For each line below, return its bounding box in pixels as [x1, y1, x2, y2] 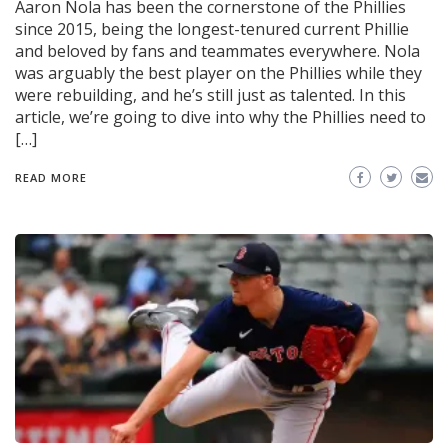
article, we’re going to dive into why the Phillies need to [15, 106, 426, 129]
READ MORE [15, 170, 87, 186]
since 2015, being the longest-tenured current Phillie [15, 18, 409, 41]
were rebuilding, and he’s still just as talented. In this [15, 84, 406, 107]
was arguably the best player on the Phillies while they [15, 62, 422, 85]
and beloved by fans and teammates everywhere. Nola [15, 40, 420, 63]
